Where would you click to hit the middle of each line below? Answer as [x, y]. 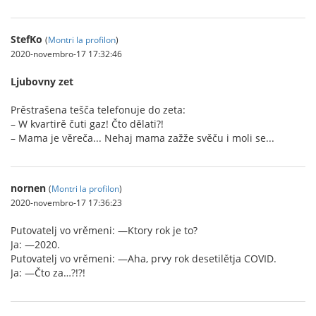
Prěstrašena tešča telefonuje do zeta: [98, 109]
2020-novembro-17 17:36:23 [66, 202]
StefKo [26, 39]
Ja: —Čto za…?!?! [48, 272]
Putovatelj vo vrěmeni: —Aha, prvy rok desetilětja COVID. [144, 258]
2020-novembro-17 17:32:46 [66, 53]
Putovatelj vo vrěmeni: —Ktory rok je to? [104, 230]
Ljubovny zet [42, 81]
